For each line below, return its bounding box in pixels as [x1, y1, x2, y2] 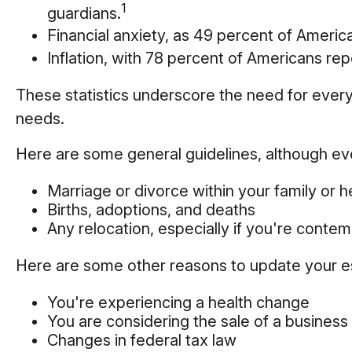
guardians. [47, 3, 121, 23]
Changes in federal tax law [47, 330, 236, 350]
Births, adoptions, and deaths [47, 200, 255, 219]
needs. [16, 108, 64, 128]
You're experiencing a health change [47, 292, 310, 312]
